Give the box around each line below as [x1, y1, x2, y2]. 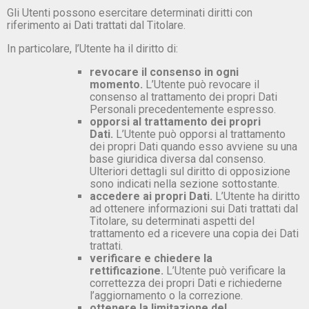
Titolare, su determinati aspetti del [90, 214, 255, 228]
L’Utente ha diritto [212, 189, 300, 203]
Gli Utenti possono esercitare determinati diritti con [7, 6, 252, 19]
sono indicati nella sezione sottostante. [90, 177, 279, 190]
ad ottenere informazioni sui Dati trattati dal [90, 201, 298, 215]
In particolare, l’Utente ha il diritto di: [7, 41, 178, 55]
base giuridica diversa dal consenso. [90, 152, 266, 166]
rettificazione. [90, 263, 163, 277]
